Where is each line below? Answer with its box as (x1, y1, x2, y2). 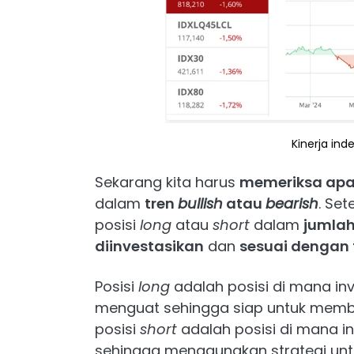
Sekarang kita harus (95, 171, 239, 192)
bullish (178, 193, 223, 213)
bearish (265, 193, 318, 213)
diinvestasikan (95, 235, 204, 256)
